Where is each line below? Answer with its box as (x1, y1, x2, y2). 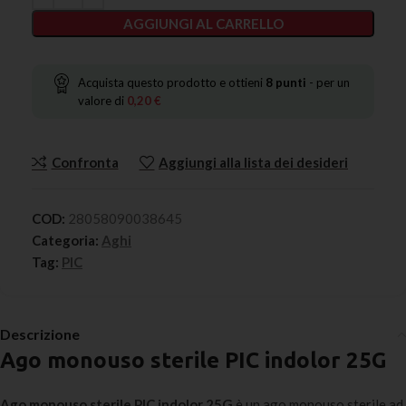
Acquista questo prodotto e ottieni (78, 75, 266, 91)
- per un (306, 75, 350, 91)
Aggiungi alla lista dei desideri (159, 154, 348, 171)
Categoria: (32, 232, 99, 249)
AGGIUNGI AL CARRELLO (122, 15, 284, 33)
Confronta (51, 154, 119, 171)
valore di (78, 93, 127, 109)
